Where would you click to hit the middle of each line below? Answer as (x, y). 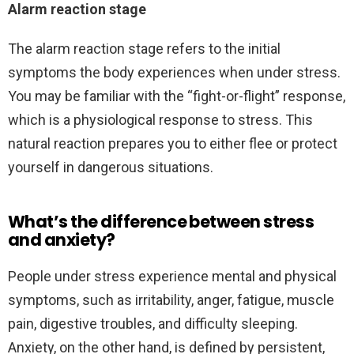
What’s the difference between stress (161, 222)
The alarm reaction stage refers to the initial (144, 49)
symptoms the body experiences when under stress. (174, 73)
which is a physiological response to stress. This (160, 120)
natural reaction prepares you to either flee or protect (173, 144)
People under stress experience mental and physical (172, 277)
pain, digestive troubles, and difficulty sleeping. (153, 324)
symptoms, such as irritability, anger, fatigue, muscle (171, 300)
